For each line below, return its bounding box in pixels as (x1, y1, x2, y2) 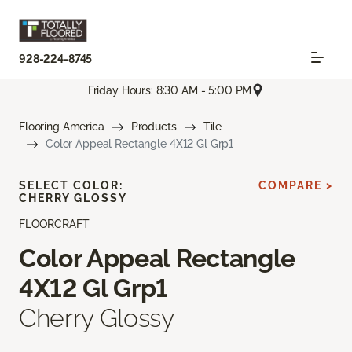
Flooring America (19, 120, 104, 134)
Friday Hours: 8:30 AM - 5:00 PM (87, 83, 252, 97)
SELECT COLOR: (19, 179, 123, 192)
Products (130, 120, 177, 134)
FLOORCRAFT (19, 218, 90, 231)
